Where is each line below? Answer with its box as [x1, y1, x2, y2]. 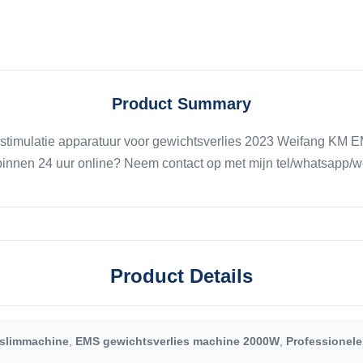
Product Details [110, 264, 253, 287]
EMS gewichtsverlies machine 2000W [75, 334, 280, 348]
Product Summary [112, 94, 251, 113]
